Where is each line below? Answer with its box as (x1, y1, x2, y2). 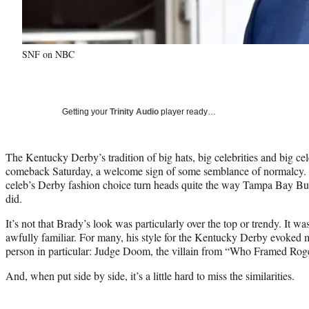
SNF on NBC (22, 47, 74, 61)
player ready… (159, 106, 216, 117)
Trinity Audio (110, 106, 159, 117)
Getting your (62, 106, 110, 117)
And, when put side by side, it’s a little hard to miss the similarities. (6, 268, 295, 283)
